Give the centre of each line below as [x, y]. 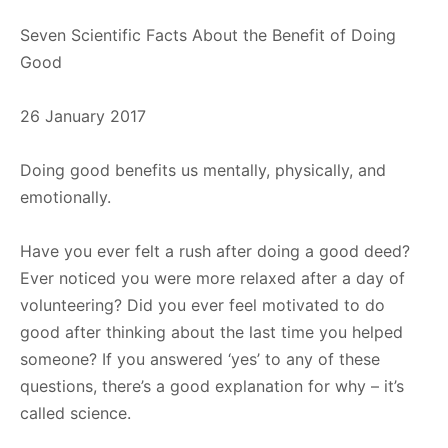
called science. [78, 412]
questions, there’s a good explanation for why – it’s [212, 385]
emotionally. [65, 196]
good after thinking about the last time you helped [211, 331]
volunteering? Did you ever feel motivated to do [202, 304]
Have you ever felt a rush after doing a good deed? [215, 250]
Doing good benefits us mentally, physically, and [203, 169]
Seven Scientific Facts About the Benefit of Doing [208, 34]
